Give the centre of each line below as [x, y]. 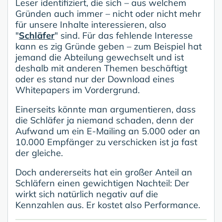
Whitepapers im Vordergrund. [78, 90]
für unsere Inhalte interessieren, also [91, 24]
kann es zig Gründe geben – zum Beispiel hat [109, 46]
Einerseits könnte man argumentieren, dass [106, 109]
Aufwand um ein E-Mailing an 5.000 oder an [108, 131]
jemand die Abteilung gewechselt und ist [100, 57]
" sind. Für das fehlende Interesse [124, 35]
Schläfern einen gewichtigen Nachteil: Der [102, 183]
